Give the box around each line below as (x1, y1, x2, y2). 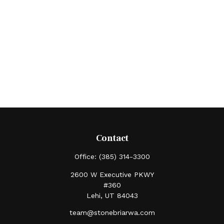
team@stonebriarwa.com (69, 208, 155, 216)
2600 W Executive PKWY (70, 170, 154, 178)
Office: (74, 152, 99, 160)
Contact (95, 132, 128, 144)
